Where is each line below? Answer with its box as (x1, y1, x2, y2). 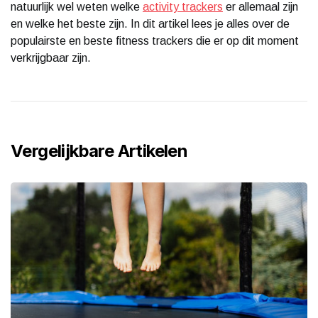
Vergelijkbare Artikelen (11, 140, 188, 161)
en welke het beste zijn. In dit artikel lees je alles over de (11, 17, 290, 30)
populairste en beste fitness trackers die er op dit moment (11, 34, 299, 47)
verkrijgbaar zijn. (11, 51, 91, 64)
